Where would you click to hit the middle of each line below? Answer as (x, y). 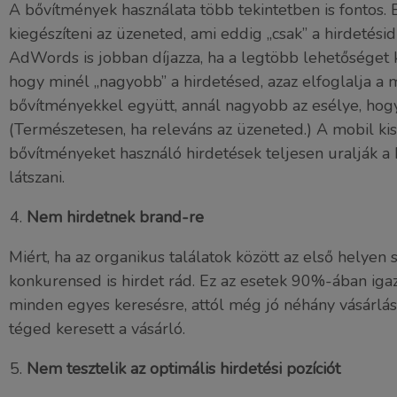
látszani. (37, 177)
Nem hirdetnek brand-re (115, 217)
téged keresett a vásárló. (97, 329)
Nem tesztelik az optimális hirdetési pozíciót (183, 369)
